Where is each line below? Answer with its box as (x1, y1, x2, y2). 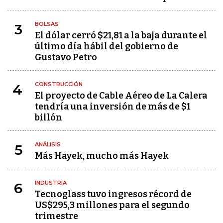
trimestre (35, 211, 78, 222)
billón (35, 112, 62, 123)
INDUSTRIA (35, 179, 67, 187)
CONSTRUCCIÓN (35, 81, 83, 88)
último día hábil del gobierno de (35, 41, 178, 52)
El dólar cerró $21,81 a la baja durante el (35, 30, 207, 41)
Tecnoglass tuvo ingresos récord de (35, 189, 192, 200)
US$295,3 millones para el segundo (35, 200, 190, 211)
